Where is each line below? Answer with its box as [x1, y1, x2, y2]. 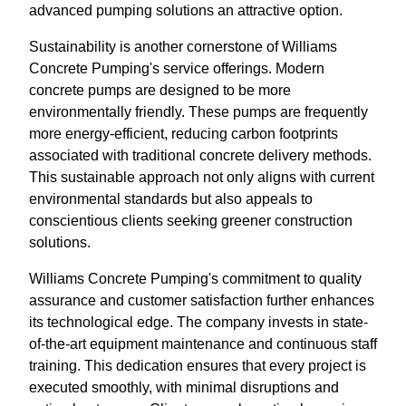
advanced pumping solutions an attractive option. [29, 3, 343, 18]
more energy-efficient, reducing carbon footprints [29, 126, 338, 141]
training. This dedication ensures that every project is [29, 358, 366, 373]
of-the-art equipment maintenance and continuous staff [29, 336, 377, 352]
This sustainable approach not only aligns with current [29, 169, 374, 185]
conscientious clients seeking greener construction [29, 213, 353, 228]
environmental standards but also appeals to [29, 191, 313, 207]
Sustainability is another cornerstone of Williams [29, 39, 337, 54]
